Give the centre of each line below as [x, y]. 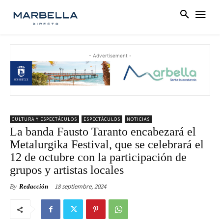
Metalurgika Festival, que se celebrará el [107, 145]
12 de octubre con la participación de [98, 157]
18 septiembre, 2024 [80, 187]
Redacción [34, 187]
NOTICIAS [138, 119]
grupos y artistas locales [67, 170]
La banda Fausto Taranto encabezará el [103, 132]
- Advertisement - [110, 56]
